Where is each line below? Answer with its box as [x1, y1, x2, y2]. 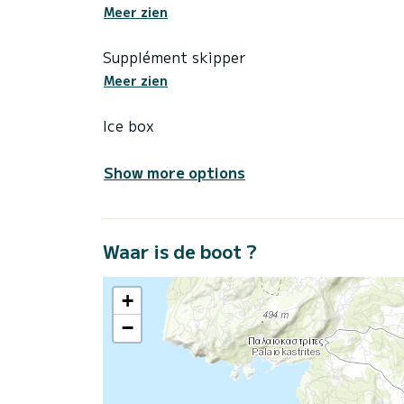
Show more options [104, 161, 245, 184]
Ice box [103, 115, 154, 137]
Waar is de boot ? [103, 238, 257, 265]
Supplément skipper [103, 46, 245, 69]
